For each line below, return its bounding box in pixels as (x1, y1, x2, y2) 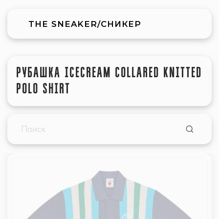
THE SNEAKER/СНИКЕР (28, 19, 141, 29)
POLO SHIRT (16, 81, 70, 97)
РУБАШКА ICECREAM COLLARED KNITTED (16, 65, 202, 81)
